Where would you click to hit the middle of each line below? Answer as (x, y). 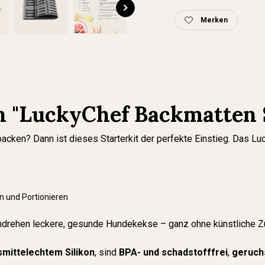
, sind (107, 252)
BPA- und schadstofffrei (173, 252)
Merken (214, 20)
